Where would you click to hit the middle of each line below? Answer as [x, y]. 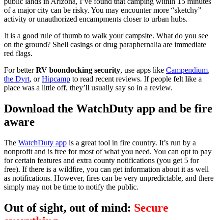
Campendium [187, 70]
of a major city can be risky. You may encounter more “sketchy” [103, 10]
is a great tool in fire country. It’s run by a [131, 143]
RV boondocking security [78, 70]
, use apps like [143, 70]
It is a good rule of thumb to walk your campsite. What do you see [106, 36]
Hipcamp [56, 79]
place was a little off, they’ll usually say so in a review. [88, 88]
